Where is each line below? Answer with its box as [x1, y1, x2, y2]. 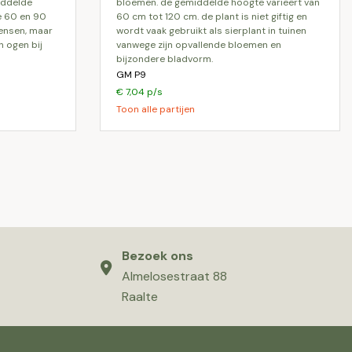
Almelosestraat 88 [121, 268, 227, 284]
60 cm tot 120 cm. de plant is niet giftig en [116, 10, 307, 23]
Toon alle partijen [116, 103, 195, 115]
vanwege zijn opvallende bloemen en [116, 38, 281, 51]
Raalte [121, 288, 158, 305]
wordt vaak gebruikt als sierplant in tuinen [116, 24, 306, 37]
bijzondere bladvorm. [116, 53, 213, 65]
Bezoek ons [121, 247, 193, 264]
